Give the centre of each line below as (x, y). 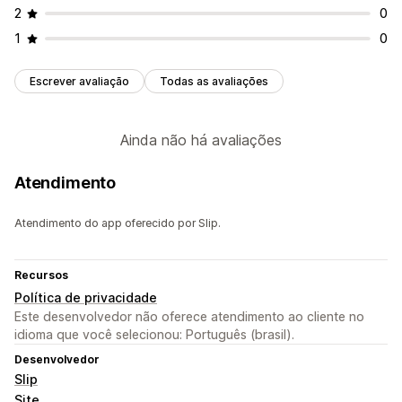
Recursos (41, 275)
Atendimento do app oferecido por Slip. (118, 223)
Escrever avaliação (79, 82)
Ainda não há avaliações (201, 140)
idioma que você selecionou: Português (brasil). (154, 335)
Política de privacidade (86, 298)
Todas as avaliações (214, 82)
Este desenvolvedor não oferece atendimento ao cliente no (189, 317)
